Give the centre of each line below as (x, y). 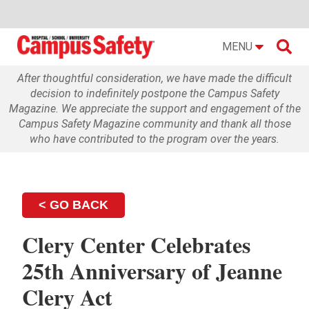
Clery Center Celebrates (137, 244)
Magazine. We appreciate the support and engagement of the (154, 108)
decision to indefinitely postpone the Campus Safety (154, 93)
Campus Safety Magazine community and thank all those (154, 123)
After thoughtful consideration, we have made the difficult (154, 78)
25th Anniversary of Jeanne (152, 270)
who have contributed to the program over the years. (154, 139)
